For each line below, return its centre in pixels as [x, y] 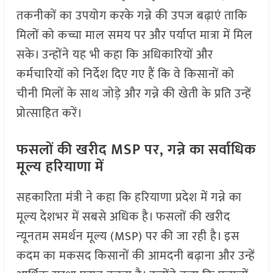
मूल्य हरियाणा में [60, 167]
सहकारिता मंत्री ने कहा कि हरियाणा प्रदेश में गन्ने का [129, 198]
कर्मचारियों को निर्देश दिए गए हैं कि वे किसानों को [125, 75]
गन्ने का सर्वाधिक [211, 150]
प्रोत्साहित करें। [49, 114]
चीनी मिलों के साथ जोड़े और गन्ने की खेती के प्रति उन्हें [134, 94]
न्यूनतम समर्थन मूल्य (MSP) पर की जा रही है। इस [128, 237]
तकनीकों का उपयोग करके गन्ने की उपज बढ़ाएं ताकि [132, 16]
